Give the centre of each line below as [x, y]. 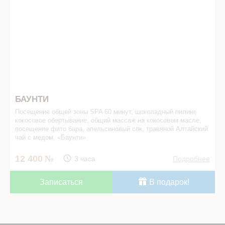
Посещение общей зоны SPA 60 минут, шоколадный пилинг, [106, 111]
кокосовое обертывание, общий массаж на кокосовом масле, [108, 120]
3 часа [85, 158]
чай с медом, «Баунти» [50, 137]
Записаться [61, 182]
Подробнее [191, 158]
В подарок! [168, 182]
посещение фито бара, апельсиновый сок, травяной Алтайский [111, 129]
